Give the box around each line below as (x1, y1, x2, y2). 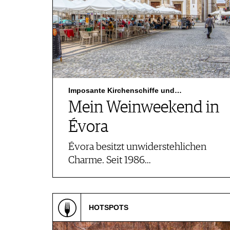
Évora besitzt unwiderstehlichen (68, 142, 206, 152)
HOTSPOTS (89, 203, 128, 212)
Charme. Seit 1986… (68, 155, 151, 166)
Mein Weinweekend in (68, 100, 219, 116)
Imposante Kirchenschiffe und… (68, 86, 182, 94)
